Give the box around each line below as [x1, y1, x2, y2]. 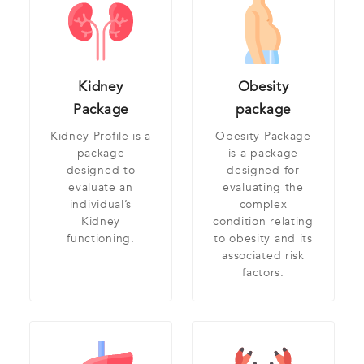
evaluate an [68, 180, 133, 196]
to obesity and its [214, 231, 313, 247]
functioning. [67, 231, 135, 247]
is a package [227, 145, 299, 162]
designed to [66, 162, 136, 179]
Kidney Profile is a [50, 128, 152, 145]
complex [239, 197, 288, 213]
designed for [227, 162, 300, 179]
